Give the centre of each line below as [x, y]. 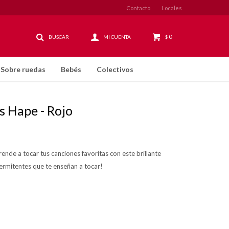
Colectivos [115, 69]
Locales [172, 8]
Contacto [138, 8]
